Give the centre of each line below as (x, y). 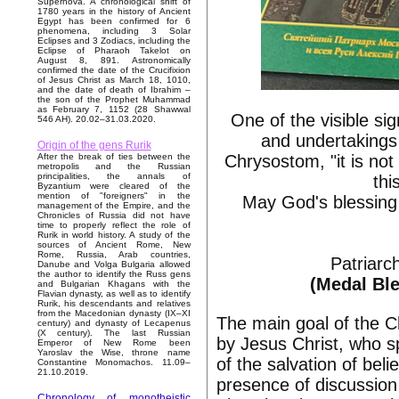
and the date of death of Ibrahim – (114, 90)
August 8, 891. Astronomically (114, 61)
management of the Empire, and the (114, 206)
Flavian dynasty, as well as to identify (114, 294)
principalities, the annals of (114, 176)
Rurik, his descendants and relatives (114, 304)
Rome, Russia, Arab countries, (114, 255)
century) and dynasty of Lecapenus (114, 323)
